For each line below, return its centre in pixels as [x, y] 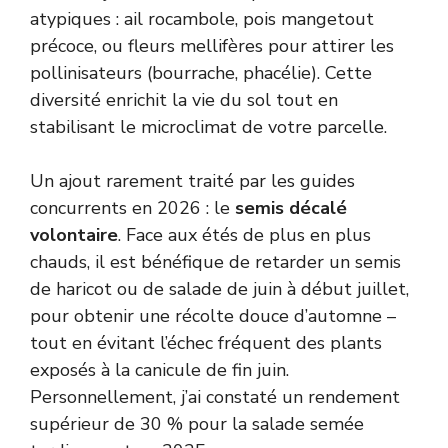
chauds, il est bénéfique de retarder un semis [215, 261]
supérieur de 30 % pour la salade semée [197, 423]
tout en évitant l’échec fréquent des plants [206, 342]
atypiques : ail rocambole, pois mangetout [202, 18]
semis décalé [291, 207]
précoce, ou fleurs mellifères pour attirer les [212, 45]
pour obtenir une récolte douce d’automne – [213, 315]
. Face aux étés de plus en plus [244, 234]
